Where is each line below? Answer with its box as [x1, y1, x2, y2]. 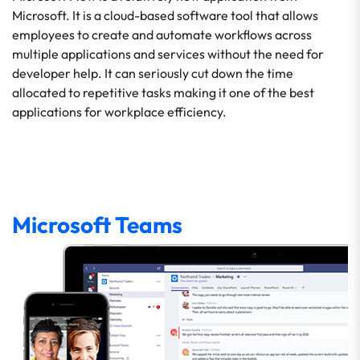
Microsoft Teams [12, 211, 182, 239]
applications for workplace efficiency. [12, 104, 227, 120]
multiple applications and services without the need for [12, 46, 324, 62]
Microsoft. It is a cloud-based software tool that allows [12, 7, 318, 23]
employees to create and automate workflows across [12, 27, 312, 43]
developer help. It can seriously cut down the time [12, 65, 293, 81]
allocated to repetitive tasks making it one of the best [12, 84, 314, 100]
